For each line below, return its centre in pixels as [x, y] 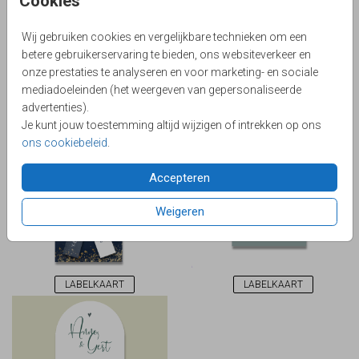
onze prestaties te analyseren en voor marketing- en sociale [170, 72]
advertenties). [56, 107]
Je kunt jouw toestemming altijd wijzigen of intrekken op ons [172, 125]
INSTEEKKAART [90, 101]
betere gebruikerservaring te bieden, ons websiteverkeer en [167, 54]
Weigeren [179, 212]
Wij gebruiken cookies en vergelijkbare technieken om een [165, 37]
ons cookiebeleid [65, 143]
